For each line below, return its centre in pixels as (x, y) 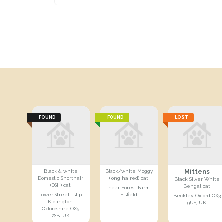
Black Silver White (197, 179)
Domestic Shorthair (61, 178)
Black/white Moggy (129, 171)
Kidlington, (60, 202)
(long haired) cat (129, 178)
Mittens (197, 172)
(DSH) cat (61, 185)
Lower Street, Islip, (61, 195)
